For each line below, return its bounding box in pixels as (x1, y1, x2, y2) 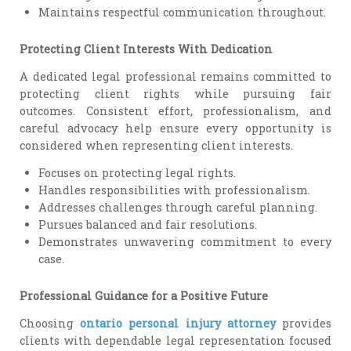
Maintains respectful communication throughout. (38, 5, 327, 20)
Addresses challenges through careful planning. (38, 199, 318, 215)
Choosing (20, 315, 81, 331)
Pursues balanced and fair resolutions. (38, 216, 258, 232)
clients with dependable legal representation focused (20, 332, 331, 348)
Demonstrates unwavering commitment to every (38, 233, 331, 249)
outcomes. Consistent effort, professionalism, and (20, 103, 331, 119)
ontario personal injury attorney (80, 315, 276, 331)
